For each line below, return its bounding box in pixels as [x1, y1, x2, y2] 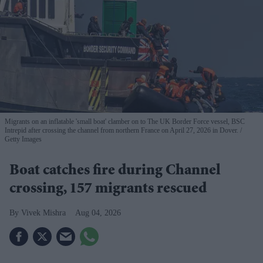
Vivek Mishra [21, 208, 66, 217]
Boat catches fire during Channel [9, 163, 221, 179]
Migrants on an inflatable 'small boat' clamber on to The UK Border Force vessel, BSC [5, 117, 245, 126]
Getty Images [5, 134, 42, 143]
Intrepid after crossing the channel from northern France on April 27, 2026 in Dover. [5, 126, 238, 134]
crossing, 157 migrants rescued [9, 181, 207, 197]
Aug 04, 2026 [75, 208, 121, 217]
